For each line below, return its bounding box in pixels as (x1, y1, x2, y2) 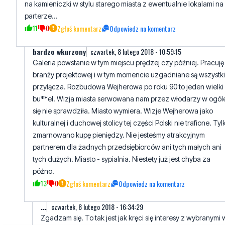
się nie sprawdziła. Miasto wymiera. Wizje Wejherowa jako (33, 106, 213, 116)
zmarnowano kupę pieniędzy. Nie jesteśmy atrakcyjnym (33, 131, 205, 140)
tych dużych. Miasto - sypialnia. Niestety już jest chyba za (33, 155, 210, 164)
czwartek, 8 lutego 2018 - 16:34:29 (51, 201, 143, 212)
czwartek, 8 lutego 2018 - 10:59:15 (90, 46, 181, 57)
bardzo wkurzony (33, 46, 86, 57)
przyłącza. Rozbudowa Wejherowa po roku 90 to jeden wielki (33, 82, 223, 91)
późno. (33, 167, 54, 176)
